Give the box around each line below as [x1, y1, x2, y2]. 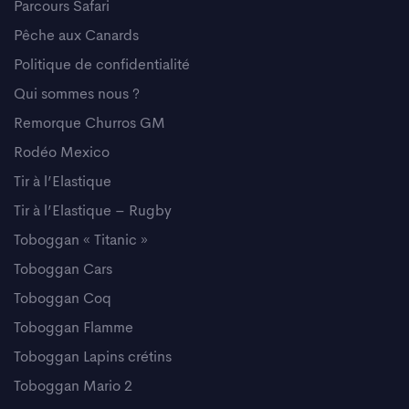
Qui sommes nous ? [14, 87, 140, 102]
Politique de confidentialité [14, 58, 190, 73]
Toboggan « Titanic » [14, 233, 148, 248]
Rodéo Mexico [14, 145, 110, 161]
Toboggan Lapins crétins [14, 350, 172, 365]
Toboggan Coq [14, 291, 111, 307]
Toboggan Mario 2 [14, 379, 132, 394]
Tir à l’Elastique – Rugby [14, 204, 172, 219]
